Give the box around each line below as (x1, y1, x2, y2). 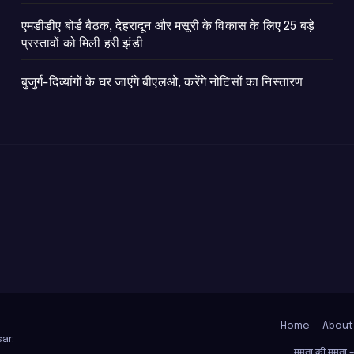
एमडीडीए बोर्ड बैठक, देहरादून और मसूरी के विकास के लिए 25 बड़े (21, 20, 315, 34)
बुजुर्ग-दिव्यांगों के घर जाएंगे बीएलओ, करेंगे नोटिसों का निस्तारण (21, 76, 303, 90)
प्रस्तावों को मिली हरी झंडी (21, 37, 143, 51)
